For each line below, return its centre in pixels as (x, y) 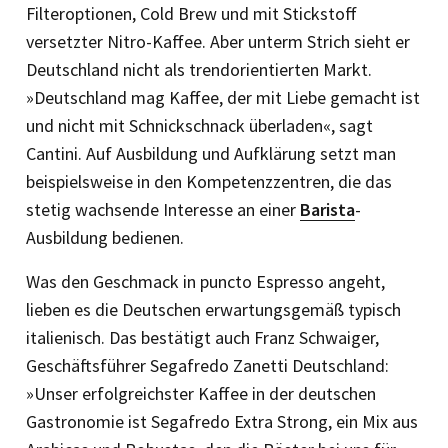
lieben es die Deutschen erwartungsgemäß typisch (213, 309)
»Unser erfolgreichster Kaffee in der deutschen (201, 393)
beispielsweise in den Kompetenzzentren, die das (209, 181)
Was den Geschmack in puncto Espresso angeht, (205, 281)
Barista (327, 209)
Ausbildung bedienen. (105, 237)
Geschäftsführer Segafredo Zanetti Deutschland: (207, 365)
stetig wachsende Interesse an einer (163, 209)
